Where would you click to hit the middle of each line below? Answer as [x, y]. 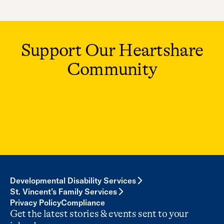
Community [112, 69]
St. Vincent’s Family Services [63, 191]
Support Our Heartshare [112, 50]
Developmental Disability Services [73, 180]
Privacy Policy [35, 202]
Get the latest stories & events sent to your [99, 214]
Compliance [83, 202]
